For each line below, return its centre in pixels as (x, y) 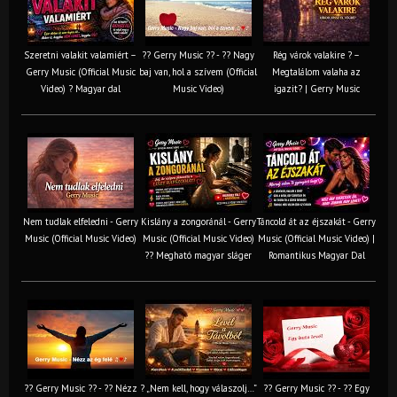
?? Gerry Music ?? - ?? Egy (316, 388)
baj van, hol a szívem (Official (198, 71)
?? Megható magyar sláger (198, 255)
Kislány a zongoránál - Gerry (198, 221)
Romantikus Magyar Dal (316, 255)
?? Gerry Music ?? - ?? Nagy (198, 54)
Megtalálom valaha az (316, 71)
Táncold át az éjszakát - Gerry (316, 221)
